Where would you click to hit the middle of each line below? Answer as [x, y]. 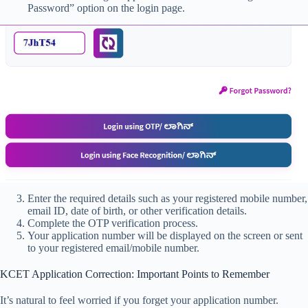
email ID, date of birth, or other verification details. [137, 211]
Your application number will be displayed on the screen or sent [165, 236]
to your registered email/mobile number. [113, 248]
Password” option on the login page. [106, 8]
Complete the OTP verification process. [113, 223]
